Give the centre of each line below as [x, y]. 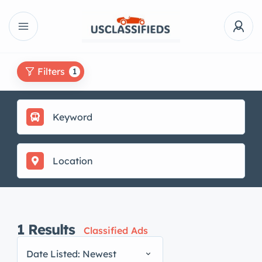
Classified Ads [116, 230]
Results [51, 229]
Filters [51, 71]
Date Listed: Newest [71, 254]
